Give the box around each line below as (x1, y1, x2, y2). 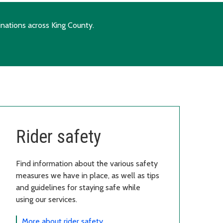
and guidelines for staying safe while (16, 182, 140, 192)
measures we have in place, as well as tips (16, 170, 159, 180)
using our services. (16, 194, 77, 204)
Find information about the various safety (16, 158, 158, 168)
